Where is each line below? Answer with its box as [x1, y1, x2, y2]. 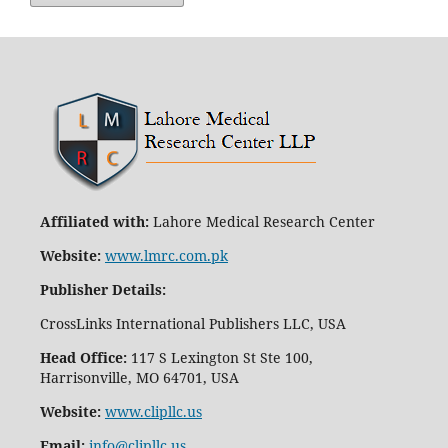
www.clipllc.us [104, 402, 202, 422]
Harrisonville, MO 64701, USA [39, 368, 239, 388]
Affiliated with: [39, 212, 149, 232]
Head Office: [39, 348, 127, 368]
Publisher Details [39, 280, 162, 300]
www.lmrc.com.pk [104, 246, 228, 266]
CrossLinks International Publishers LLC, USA [39, 314, 346, 334]
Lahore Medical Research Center [148, 212, 375, 232]
